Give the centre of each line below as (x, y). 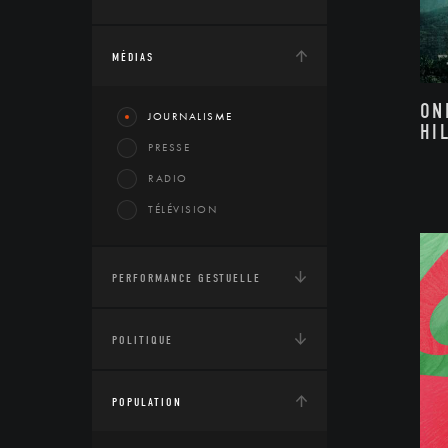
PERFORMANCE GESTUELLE (186, 278)
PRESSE (169, 147)
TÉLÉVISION (182, 209)
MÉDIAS (133, 57)
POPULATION (147, 402)
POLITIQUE (142, 340)
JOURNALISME (190, 116)
